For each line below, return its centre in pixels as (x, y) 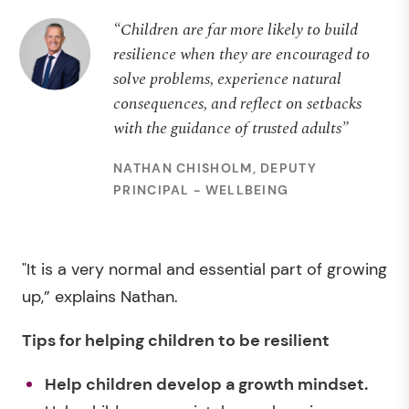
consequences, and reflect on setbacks (237, 103)
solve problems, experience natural (227, 79)
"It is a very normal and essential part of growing (204, 269)
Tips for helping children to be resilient (176, 340)
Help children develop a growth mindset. (206, 384)
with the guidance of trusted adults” (231, 128)
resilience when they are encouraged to (241, 54)
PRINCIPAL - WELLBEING (201, 189)
